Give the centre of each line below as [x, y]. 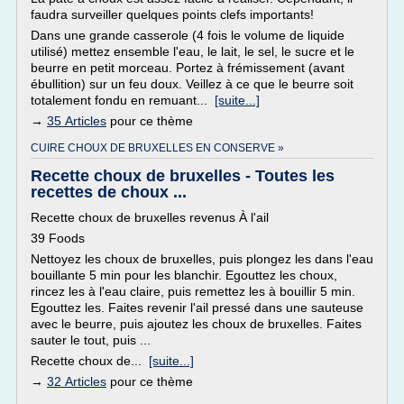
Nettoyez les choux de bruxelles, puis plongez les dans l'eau [202, 259]
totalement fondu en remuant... [123, 100]
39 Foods [58, 238]
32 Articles [77, 381]
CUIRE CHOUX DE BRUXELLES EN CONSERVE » [157, 148]
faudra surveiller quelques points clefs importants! [172, 14]
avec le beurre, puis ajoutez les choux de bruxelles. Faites [196, 324]
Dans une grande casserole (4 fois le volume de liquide [188, 35]
